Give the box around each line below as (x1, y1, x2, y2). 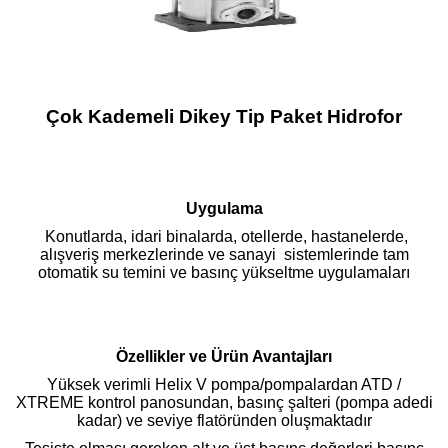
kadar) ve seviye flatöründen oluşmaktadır (76, 411, 372, 429)
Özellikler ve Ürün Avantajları (116, 347, 332, 365)
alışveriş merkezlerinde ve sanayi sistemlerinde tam (39, 245, 409, 263)
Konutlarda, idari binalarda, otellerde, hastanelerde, (40, 227, 408, 245)
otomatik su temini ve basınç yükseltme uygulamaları (38, 263, 410, 281)
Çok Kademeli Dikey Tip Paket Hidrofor (46, 105, 402, 127)
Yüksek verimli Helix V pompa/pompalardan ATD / (47, 375, 401, 393)
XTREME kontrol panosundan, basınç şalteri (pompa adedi (15, 393, 433, 411)
